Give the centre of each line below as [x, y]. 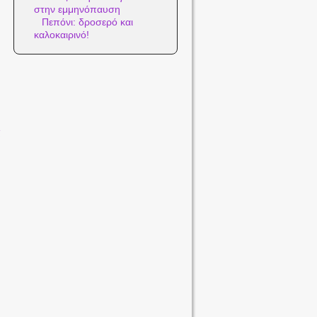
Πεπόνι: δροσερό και [88, 22]
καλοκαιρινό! [62, 35]
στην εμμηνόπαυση [77, 9]
